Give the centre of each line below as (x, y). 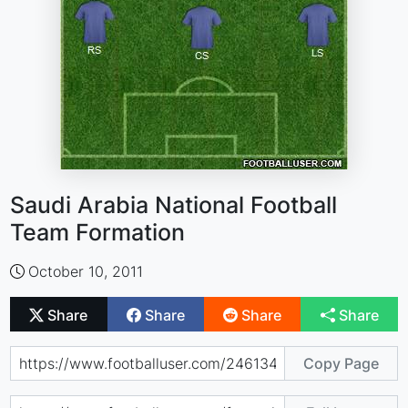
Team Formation (98, 232)
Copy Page (341, 363)
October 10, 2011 (86, 271)
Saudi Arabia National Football (174, 205)
